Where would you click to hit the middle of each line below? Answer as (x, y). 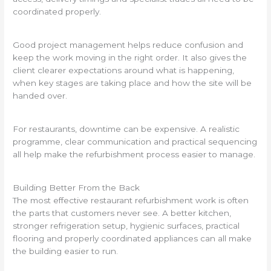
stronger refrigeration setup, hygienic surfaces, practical (126, 226)
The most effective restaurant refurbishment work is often (131, 201)
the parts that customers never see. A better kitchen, (122, 213)
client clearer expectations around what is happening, (124, 70)
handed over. (40, 95)
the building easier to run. (66, 251)
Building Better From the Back (77, 188)
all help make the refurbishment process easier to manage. (134, 155)
